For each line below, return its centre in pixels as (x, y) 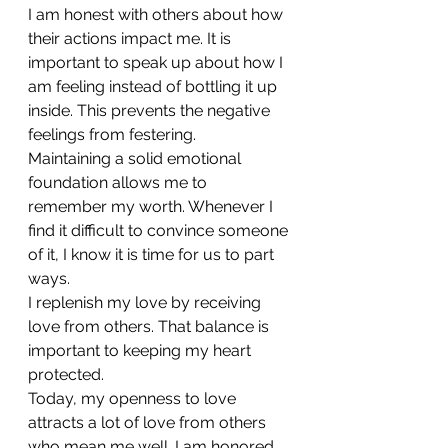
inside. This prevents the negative (151, 110)
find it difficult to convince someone (160, 230)
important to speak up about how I (157, 62)
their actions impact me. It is (131, 38)
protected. (66, 374)
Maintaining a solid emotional (136, 158)
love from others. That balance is (150, 326)
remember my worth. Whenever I (152, 206)
